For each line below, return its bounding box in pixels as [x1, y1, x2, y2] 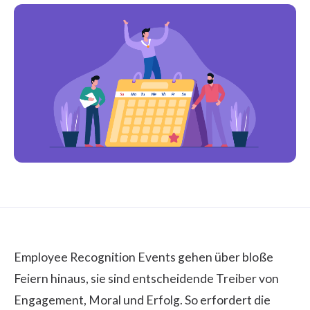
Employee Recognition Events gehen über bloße [14, 249, 273, 264]
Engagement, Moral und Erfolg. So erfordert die [14, 292, 271, 307]
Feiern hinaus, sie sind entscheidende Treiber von [14, 271, 279, 286]
